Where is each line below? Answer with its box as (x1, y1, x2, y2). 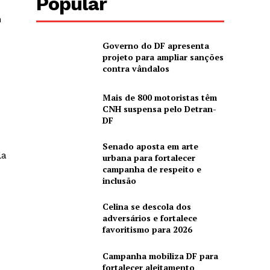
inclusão (102, 175, 136, 187)
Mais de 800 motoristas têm (102, 91, 217, 103)
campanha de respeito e (102, 163, 201, 175)
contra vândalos (102, 63, 169, 75)
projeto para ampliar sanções (102, 51, 224, 63)
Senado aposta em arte (102, 140, 198, 152)
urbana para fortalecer (102, 152, 195, 164)
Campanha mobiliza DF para (102, 250, 218, 262)
